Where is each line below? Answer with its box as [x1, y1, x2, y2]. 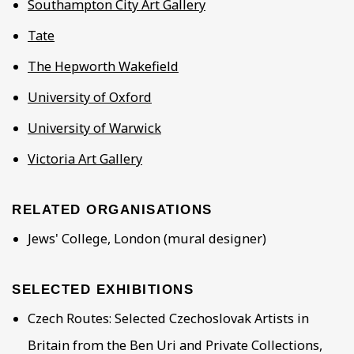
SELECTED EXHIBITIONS [12, 282, 194, 298]
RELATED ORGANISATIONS [12, 202, 213, 218]
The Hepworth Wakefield [28, 58, 179, 76]
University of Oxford [28, 88, 152, 107]
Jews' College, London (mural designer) [28, 230, 266, 248]
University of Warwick [28, 119, 161, 137]
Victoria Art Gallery [28, 150, 142, 168]
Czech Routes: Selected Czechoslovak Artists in [28, 310, 309, 328]
